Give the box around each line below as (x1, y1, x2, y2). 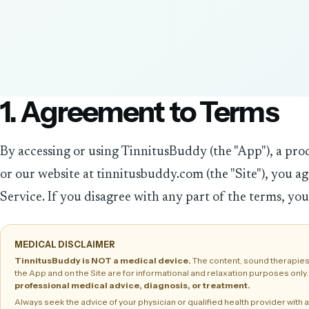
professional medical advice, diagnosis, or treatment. (14, 280, 250, 291)
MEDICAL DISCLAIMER (14, 239, 115, 250)
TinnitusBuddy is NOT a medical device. (14, 255, 191, 266)
